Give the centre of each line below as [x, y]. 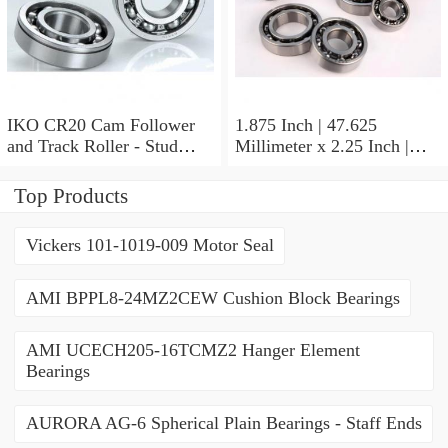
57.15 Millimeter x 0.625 [326, 166]
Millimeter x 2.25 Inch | [321, 145]
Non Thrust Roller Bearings [335, 229]
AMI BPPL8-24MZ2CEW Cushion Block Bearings [212, 297]
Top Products [71, 195]
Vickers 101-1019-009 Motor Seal [149, 245]
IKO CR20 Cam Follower [49, 124]
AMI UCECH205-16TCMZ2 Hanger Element [192, 350]
